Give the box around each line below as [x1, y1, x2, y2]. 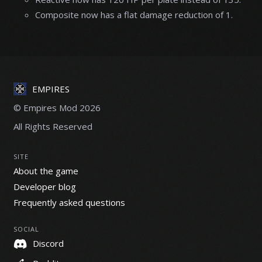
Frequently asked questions [13, 196, 125, 208]
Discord [32, 237, 64, 250]
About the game [13, 164, 78, 177]
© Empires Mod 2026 [13, 102, 101, 114]
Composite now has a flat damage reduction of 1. [35, 8, 233, 20]
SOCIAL [13, 225, 39, 234]
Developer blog [13, 180, 76, 192]
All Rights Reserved [13, 120, 92, 133]
